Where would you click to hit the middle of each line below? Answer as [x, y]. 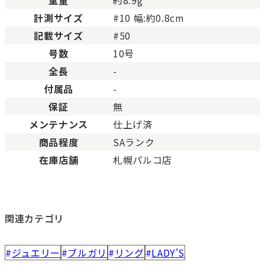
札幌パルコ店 [143, 159]
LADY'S [168, 252]
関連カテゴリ [34, 218]
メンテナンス [59, 124]
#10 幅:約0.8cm [149, 17]
